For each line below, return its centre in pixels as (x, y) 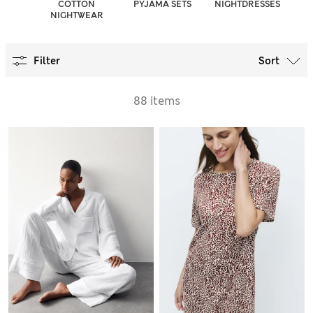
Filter (47, 60)
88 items (156, 101)
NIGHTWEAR (77, 15)
